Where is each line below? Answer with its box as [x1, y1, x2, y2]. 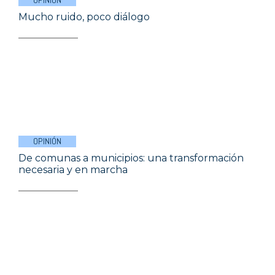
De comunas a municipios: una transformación [18, 152, 244, 165]
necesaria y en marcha [18, 164, 128, 176]
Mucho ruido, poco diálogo [18, 11, 150, 23]
